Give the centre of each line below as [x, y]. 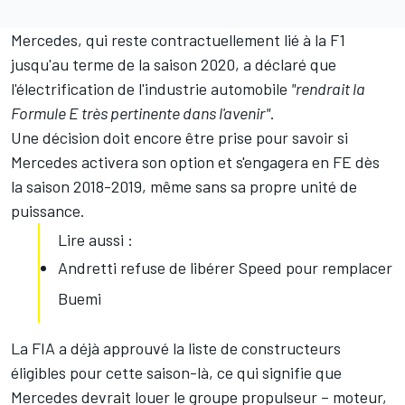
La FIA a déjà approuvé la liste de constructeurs [176, 348]
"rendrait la [328, 89]
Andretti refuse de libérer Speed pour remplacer [225, 268]
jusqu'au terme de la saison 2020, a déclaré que [174, 65]
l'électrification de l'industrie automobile [151, 89]
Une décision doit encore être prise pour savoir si [179, 138]
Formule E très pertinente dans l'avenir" [141, 113]
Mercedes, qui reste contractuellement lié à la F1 [178, 40]
